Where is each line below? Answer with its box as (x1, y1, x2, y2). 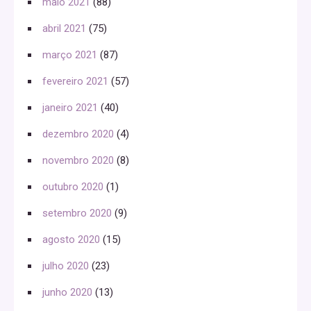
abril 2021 (42, 22, 86, 35)
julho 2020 (42, 260, 89, 272)
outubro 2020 (42, 180, 103, 193)
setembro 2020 (42, 207, 112, 219)
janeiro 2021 (42, 101, 98, 114)
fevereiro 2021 (42, 75, 108, 87)
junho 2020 (42, 286, 92, 299)
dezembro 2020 (42, 128, 114, 140)
